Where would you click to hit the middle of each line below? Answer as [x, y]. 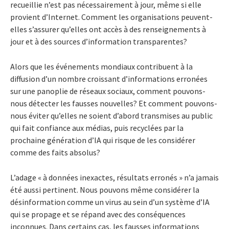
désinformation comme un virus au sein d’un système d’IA [110, 202]
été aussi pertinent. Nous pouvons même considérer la [105, 189]
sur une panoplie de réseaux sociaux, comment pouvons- [108, 91]
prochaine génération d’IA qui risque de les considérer [103, 140]
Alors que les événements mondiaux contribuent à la [101, 66]
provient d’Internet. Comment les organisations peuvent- [111, 17]
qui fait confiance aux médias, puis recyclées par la [97, 128]
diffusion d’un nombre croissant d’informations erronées [109, 78]
